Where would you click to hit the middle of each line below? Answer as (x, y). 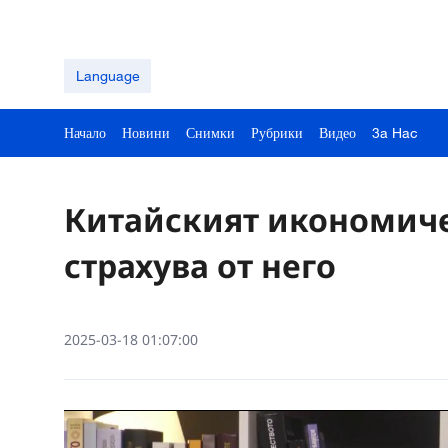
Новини (146, 132)
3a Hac (395, 132)
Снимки (210, 132)
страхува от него (200, 265)
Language (107, 75)
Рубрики (277, 132)
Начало (85, 132)
